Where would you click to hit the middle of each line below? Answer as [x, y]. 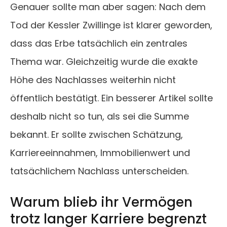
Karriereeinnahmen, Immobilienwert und [100, 153]
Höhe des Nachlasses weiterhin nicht [93, 80]
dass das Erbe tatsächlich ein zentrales [99, 44]
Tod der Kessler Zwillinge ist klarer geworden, [111, 25]
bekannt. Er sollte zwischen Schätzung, [97, 135]
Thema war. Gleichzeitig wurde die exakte [104, 62]
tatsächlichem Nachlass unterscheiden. [99, 171]
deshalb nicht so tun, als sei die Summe [100, 117]
